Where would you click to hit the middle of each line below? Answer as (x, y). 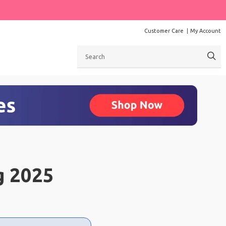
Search (88, 50)
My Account (206, 31)
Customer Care (164, 31)
